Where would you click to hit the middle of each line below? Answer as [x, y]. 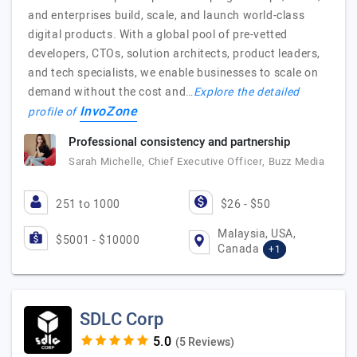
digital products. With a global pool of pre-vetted [158, 35]
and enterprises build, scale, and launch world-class [167, 16]
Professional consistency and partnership [179, 142]
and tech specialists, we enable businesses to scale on [173, 73]
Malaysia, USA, [257, 234]
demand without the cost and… [111, 92]
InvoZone [108, 112]
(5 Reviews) [204, 342]
